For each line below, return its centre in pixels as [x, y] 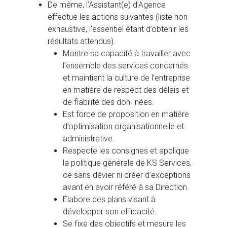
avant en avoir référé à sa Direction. [126, 187]
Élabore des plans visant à [109, 200]
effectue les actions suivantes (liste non [118, 17]
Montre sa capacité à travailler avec [127, 54]
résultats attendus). [82, 42]
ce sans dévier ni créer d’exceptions [127, 175]
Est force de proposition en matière [126, 115]
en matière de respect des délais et [126, 90]
